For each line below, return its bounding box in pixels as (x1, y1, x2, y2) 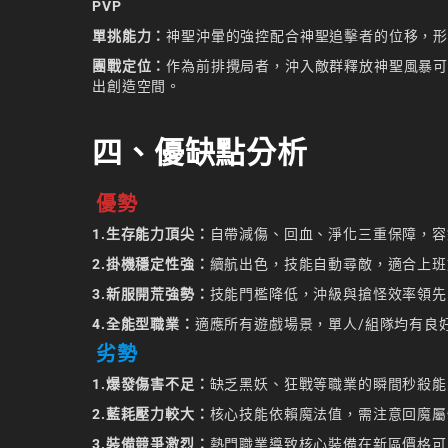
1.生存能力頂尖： (92, 226, 210, 243)
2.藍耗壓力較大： (92, 406, 210, 423)
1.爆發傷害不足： (92, 376, 210, 393)
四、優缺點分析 (92, 136, 308, 170)
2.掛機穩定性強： (92, 256, 210, 273)
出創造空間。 (92, 78, 182, 95)
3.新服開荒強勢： (92, 286, 210, 303)
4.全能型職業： (92, 316, 195, 333)
